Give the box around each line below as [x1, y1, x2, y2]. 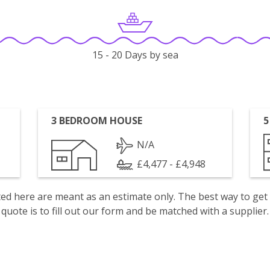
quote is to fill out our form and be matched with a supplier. [1, 204, 269, 218]
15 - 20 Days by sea [92, 48, 178, 62]
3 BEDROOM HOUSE [51, 114, 143, 127]
